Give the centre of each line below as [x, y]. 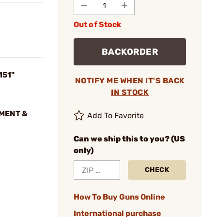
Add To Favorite [116, 116]
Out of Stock [98, 24]
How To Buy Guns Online [119, 197]
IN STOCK [130, 92]
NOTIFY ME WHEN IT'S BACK [130, 81]
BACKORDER [130, 52]
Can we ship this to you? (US [129, 139]
